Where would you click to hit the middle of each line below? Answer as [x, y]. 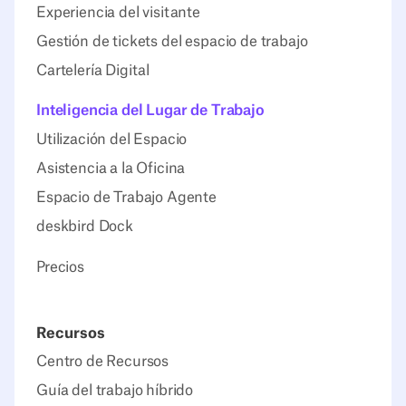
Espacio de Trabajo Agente [126, 198]
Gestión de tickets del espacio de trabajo [172, 41]
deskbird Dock [85, 227]
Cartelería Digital [93, 70]
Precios [60, 267]
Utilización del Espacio [112, 140]
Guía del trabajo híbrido [115, 390]
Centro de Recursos [103, 361]
